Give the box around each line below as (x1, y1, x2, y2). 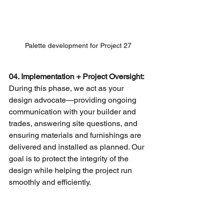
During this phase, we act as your (9, 84, 126, 93)
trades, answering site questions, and (9, 119, 139, 129)
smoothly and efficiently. (9, 177, 91, 187)
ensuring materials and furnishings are (9, 131, 143, 140)
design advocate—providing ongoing (9, 95, 138, 105)
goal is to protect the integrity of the (9, 154, 131, 164)
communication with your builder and (9, 107, 138, 117)
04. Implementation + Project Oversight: (9, 72, 146, 82)
